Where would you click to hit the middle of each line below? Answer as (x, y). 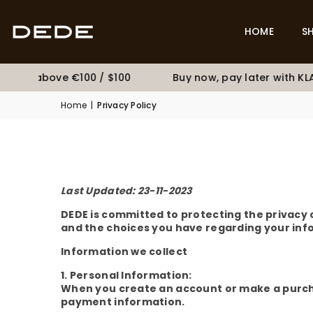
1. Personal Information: (126, 275)
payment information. (123, 302)
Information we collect (124, 252)
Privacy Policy (127, 105)
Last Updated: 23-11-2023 (126, 191)
